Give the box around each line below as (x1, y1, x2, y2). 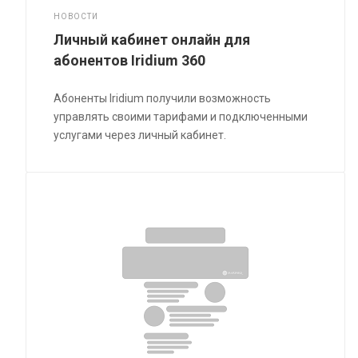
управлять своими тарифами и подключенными (54, 109, 308, 123)
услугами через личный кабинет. (54, 128, 227, 141)
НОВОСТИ (54, 11, 98, 21)
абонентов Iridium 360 (54, 51, 206, 69)
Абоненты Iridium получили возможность (54, 91, 272, 105)
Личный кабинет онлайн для (54, 30, 251, 48)
